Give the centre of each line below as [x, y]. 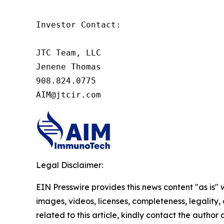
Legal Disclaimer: [69, 165]
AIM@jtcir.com [68, 94]
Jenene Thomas [68, 66]
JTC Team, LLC [68, 52]
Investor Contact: [78, 24]
